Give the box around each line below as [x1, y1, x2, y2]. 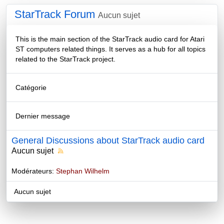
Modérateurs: [11, 167, 56, 175]
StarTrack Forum [14, 8, 95, 21]
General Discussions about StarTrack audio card [11, 135, 204, 146]
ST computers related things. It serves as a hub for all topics [15, 45, 205, 53]
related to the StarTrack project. [15, 55, 115, 63]
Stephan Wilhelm [56, 167, 109, 175]
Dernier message [15, 112, 70, 120]
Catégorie [15, 83, 46, 92]
